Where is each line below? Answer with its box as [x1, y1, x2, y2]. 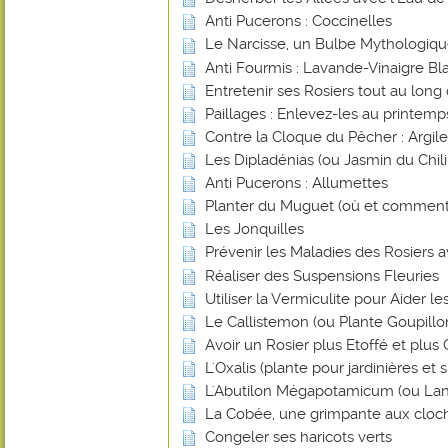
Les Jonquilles [205, 220, 304, 239]
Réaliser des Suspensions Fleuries [205, 266, 439, 285]
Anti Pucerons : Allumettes [205, 174, 388, 193]
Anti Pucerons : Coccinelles [205, 12, 392, 31]
